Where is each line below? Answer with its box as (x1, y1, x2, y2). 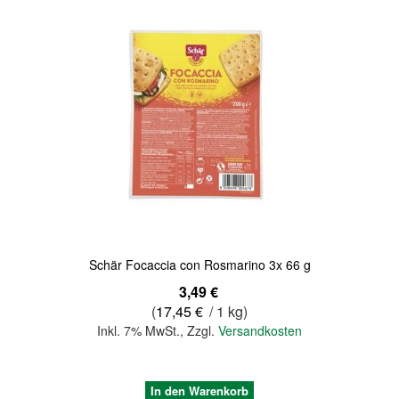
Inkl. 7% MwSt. (97, 322, 180, 339)
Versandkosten (218, 322, 302, 339)
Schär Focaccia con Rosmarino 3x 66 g (88, 256, 311, 273)
